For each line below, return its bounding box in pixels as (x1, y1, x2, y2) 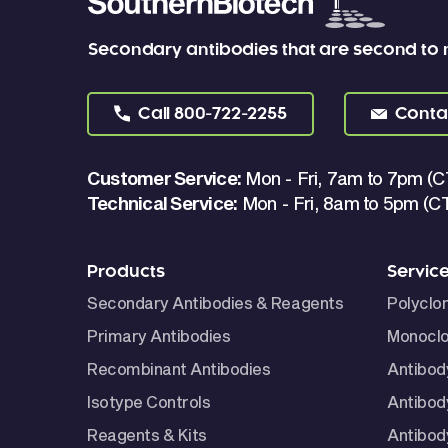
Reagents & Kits (87, 425, 207, 445)
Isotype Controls (87, 392, 211, 412)
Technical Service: (87, 192, 238, 215)
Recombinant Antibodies (87, 359, 271, 379)
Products (87, 264, 165, 281)
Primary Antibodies (87, 326, 231, 346)
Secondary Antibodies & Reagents (87, 293, 344, 313)
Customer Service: (87, 167, 242, 190)
